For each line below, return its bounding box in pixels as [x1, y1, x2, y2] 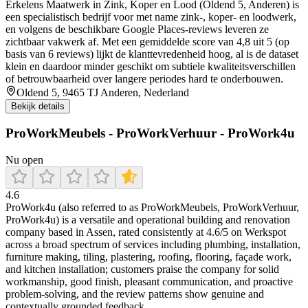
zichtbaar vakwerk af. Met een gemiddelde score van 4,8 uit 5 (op [5, 35, 289, 47]
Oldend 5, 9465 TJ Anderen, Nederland [16, 86, 189, 98]
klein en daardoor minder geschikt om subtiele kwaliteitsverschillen [5, 60, 296, 72]
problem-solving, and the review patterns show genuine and [5, 288, 264, 300]
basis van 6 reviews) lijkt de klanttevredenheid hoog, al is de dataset [5, 47, 298, 60]
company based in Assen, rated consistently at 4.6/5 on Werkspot [5, 226, 286, 239]
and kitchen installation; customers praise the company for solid [5, 263, 279, 276]
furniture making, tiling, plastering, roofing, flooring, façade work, [5, 251, 291, 263]
